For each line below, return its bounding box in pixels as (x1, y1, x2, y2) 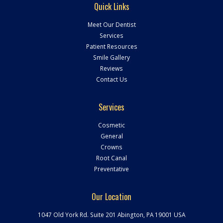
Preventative (94, 165, 129, 173)
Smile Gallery (93, 53, 130, 62)
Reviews (100, 64, 123, 73)
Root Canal (96, 154, 127, 162)
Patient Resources (86, 42, 137, 51)
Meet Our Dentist (87, 20, 136, 29)
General (100, 132, 123, 140)
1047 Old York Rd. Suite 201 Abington (38, 211, 143, 219)
